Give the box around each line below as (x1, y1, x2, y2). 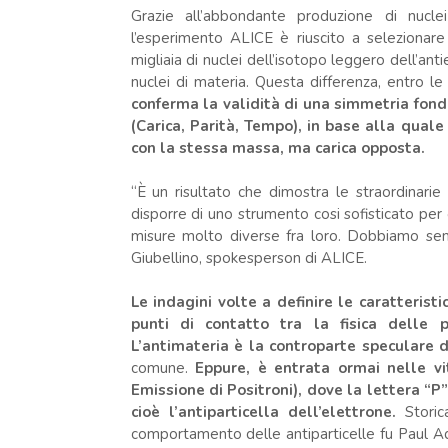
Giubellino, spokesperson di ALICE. (130, 247, 371, 268)
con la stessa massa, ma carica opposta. (130, 137, 425, 158)
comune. (130, 357, 188, 378)
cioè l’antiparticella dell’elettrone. (130, 401, 406, 422)
